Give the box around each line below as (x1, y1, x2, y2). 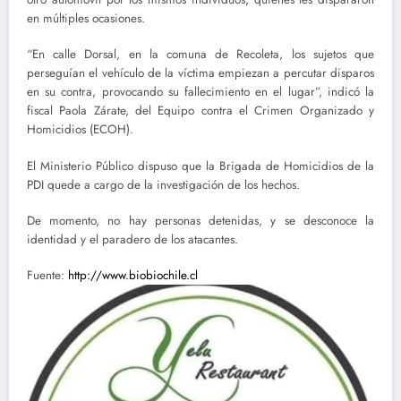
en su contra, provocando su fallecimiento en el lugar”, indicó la (27, 83, 374, 101)
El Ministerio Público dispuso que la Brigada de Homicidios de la (27, 157, 374, 175)
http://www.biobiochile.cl (68, 266, 198, 284)
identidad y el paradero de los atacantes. (27, 230, 238, 248)
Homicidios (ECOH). (27, 121, 133, 139)
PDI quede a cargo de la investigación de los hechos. (27, 175, 300, 193)
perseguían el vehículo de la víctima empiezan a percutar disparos (27, 64, 374, 82)
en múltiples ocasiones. (27, 10, 145, 28)
